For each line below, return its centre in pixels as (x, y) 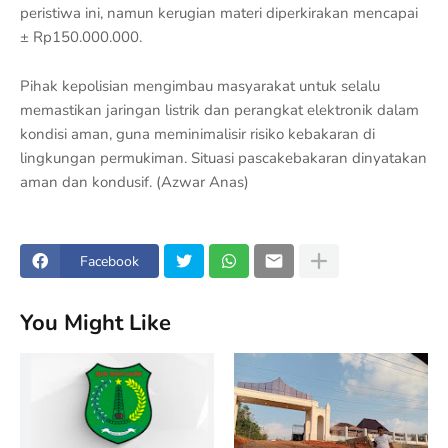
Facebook (109, 261)
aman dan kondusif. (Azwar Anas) (134, 182)
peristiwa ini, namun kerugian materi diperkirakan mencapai (219, 13)
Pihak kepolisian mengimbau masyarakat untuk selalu (200, 86)
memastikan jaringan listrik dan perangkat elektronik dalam (219, 110)
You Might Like (95, 322)
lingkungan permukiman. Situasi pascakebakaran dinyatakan (223, 158)
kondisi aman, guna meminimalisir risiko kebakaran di (197, 134)
